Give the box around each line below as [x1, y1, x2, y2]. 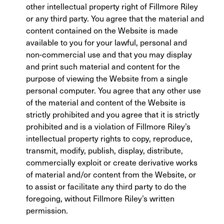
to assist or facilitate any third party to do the [26, 180, 186, 191]
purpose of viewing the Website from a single [26, 72, 188, 83]
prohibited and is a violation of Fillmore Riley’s [26, 120, 190, 131]
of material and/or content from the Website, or [26, 168, 196, 179]
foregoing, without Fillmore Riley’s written [26, 192, 174, 203]
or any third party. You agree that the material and [26, 12, 204, 23]
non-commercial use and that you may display [26, 48, 192, 59]
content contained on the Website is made [26, 24, 178, 35]
